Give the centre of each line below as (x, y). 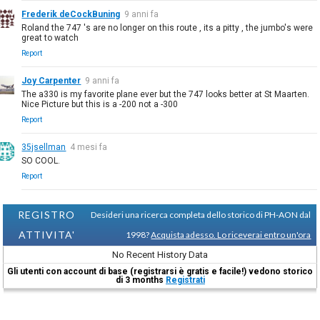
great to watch (50, 37)
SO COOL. (41, 160)
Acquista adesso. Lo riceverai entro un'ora (231, 234)
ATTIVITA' (46, 234)
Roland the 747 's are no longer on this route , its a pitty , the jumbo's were (167, 27)
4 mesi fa (89, 147)
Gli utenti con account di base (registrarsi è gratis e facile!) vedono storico (160, 271)
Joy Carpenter (51, 80)
